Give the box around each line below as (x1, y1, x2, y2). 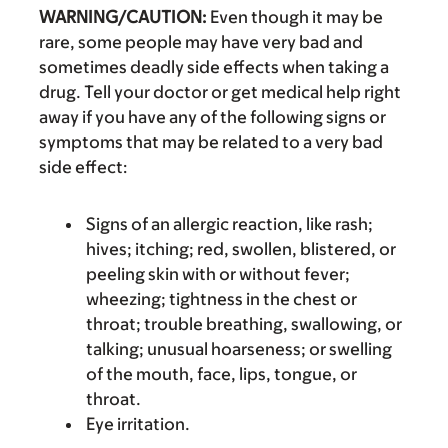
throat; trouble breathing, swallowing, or (86, 314, 402, 334)
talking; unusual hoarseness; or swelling (86, 339, 392, 359)
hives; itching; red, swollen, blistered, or (86, 239, 396, 259)
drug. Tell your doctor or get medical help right (39, 82, 401, 102)
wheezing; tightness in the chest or (86, 289, 357, 309)
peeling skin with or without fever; (86, 264, 350, 284)
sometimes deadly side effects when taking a (39, 57, 389, 77)
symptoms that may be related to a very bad (39, 132, 383, 152)
